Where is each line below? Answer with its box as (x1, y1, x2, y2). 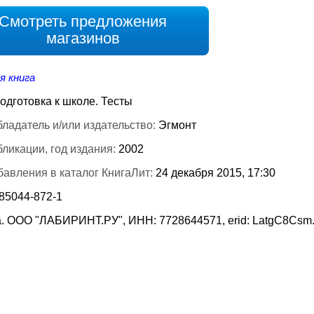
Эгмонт (158, 119, 196, 131)
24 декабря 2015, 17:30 (156, 167, 275, 179)
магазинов (46, 29, 120, 47)
